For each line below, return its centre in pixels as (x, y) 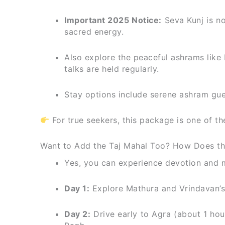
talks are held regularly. (112, 69)
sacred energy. (94, 32)
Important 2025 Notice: (113, 20)
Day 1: (77, 189)
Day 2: (78, 214)
